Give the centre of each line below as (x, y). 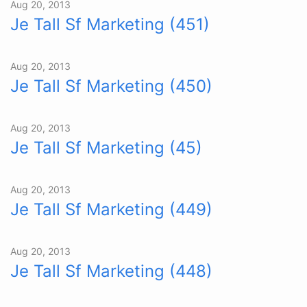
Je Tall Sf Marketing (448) (111, 271)
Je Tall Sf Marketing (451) (110, 24)
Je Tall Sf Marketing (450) (111, 86)
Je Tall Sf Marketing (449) (111, 209)
